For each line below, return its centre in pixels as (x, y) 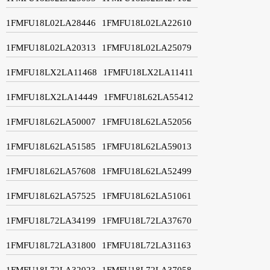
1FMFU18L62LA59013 (147, 146)
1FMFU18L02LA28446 (51, 23)
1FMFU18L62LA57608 (51, 171)
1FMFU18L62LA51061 (147, 196)
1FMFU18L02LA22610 (147, 23)
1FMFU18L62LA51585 (51, 146)
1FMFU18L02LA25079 (147, 47)
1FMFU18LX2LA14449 (52, 97)
